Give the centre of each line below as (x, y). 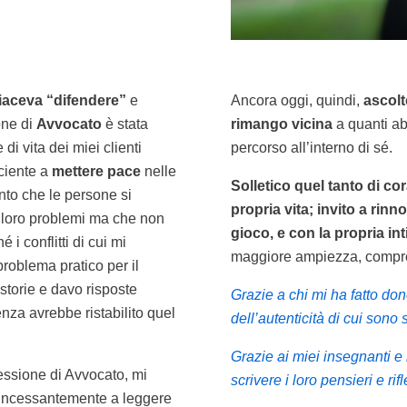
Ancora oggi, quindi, (297, 100)
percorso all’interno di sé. (311, 147)
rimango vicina (281, 124)
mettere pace (96, 171)
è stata (125, 124)
